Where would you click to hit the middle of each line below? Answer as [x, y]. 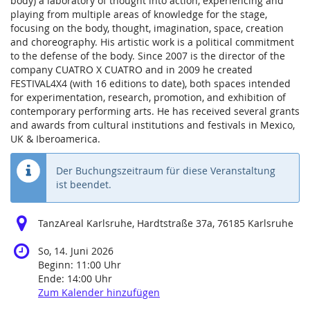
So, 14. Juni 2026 [76, 251]
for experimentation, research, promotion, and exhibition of [148, 98]
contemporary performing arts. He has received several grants [155, 111]
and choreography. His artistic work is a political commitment [152, 42]
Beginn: [57, 265]
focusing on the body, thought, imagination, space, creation [147, 28]
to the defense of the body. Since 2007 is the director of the [148, 56]
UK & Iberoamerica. [55, 139]
